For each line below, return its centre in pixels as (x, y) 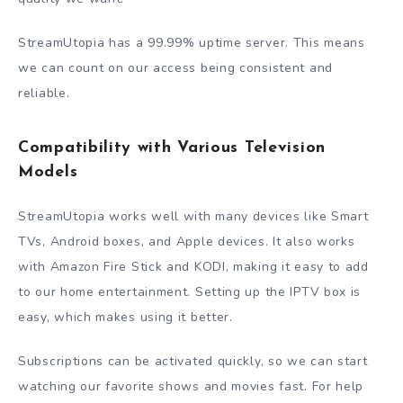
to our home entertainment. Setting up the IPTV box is (190, 292)
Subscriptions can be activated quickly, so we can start (193, 362)
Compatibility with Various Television (172, 148)
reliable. (44, 93)
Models (48, 173)
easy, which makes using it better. (125, 318)
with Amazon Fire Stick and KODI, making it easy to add (193, 267)
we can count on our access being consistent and (175, 67)
